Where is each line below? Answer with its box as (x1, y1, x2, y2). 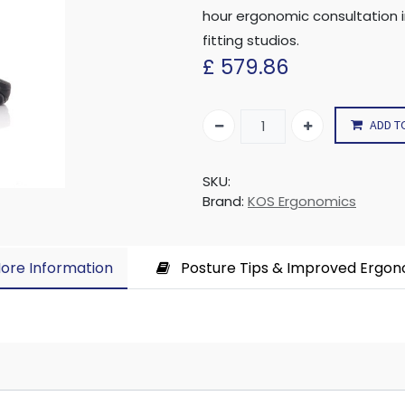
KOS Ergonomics (248, 192, 356, 212)
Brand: (202, 192, 244, 212)
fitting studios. (202, 31, 299, 51)
